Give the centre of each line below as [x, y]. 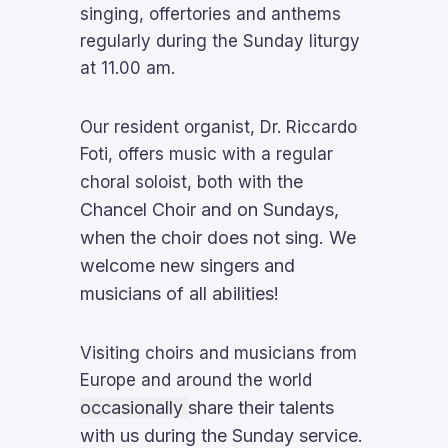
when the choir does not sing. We [218, 237]
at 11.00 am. [127, 68]
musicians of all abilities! [179, 293]
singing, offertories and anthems [210, 14]
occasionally [134, 407]
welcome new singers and [187, 265]
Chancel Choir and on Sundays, [209, 209]
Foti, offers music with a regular [206, 154]
